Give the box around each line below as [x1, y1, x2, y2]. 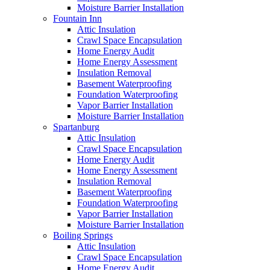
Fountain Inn [53, 13, 102, 24]
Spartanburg [53, 121, 99, 132]
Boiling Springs [53, 230, 113, 240]
